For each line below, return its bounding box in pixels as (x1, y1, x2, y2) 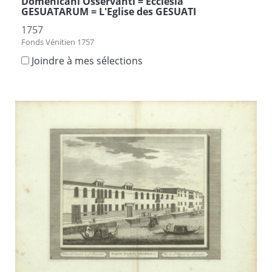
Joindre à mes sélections (32, 53, 143, 67)
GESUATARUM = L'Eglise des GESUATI (21, 4, 196, 18)
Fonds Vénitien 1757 (21, 36, 94, 47)
